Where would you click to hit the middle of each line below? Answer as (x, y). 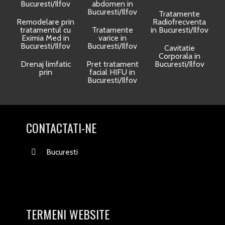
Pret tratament (112, 64)
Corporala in (179, 56)
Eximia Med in (46, 38)
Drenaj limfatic (45, 64)
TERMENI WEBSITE (68, 214)
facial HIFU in (113, 72)
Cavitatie (179, 48)
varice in (112, 38)
